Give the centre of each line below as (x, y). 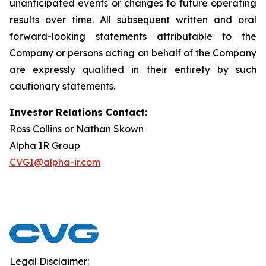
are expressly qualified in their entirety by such (133, 69)
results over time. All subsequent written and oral (133, 20)
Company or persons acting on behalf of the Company (133, 53)
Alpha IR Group (45, 145)
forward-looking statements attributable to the (133, 36)
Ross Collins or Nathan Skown (77, 129)
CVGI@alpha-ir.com (55, 162)
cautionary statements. (62, 86)
